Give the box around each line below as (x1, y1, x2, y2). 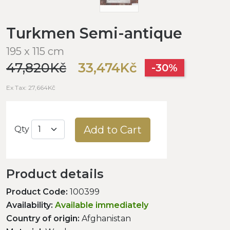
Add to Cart (84, 123, 142, 136)
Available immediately (55, 200, 148, 210)
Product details (6, 166, 104, 181)
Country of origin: (6, 213, 80, 223)
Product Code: (6, 186, 68, 197)
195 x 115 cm (6, 45, 64, 57)
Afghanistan (80, 213, 131, 223)
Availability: (6, 200, 53, 210)
